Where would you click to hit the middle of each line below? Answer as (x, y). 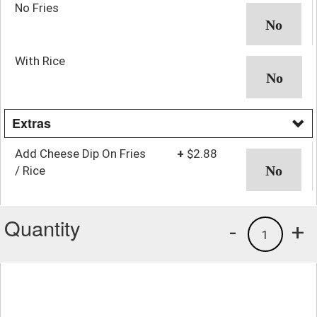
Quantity (42, 227)
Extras (31, 123)
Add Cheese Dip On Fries (80, 153)
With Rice (40, 60)
